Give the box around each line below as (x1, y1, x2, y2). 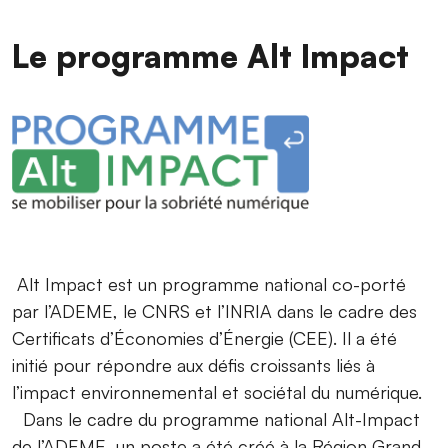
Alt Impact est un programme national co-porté (12, 273, 406, 296)
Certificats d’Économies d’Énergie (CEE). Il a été (12, 327, 397, 350)
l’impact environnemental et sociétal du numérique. (12, 381, 433, 404)
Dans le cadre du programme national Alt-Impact (12, 408, 420, 431)
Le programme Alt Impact (12, 35, 409, 77)
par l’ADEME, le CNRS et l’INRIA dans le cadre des (12, 300, 417, 323)
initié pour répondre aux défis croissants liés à (12, 354, 375, 377)
